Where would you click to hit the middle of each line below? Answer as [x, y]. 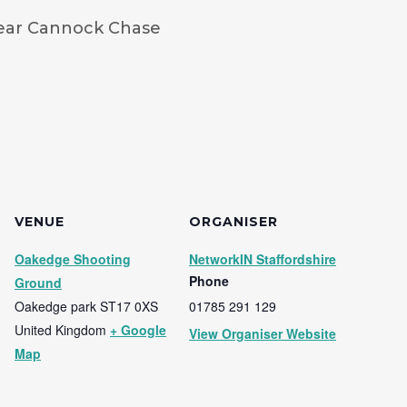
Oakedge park [55, 306]
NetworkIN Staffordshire [263, 258]
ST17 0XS [129, 306]
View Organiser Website [263, 333]
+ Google [138, 329]
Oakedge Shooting [73, 258]
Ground [38, 282]
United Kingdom [60, 329]
